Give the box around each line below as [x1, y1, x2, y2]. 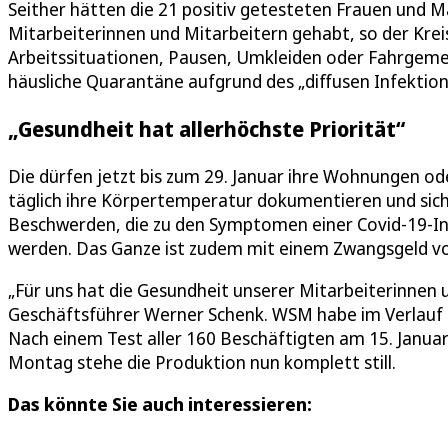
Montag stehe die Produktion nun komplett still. [8, 350, 396, 375]
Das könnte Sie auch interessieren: [8, 392, 312, 417]
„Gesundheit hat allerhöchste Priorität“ [8, 114, 405, 144]
